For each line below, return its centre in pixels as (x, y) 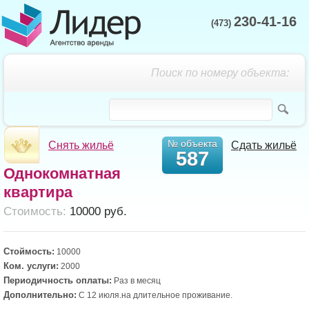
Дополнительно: (40, 295)
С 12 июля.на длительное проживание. (154, 295)
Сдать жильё (264, 145)
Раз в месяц (136, 281)
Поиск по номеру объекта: (220, 72)
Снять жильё (81, 145)
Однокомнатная (62, 173)
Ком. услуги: (31, 266)
